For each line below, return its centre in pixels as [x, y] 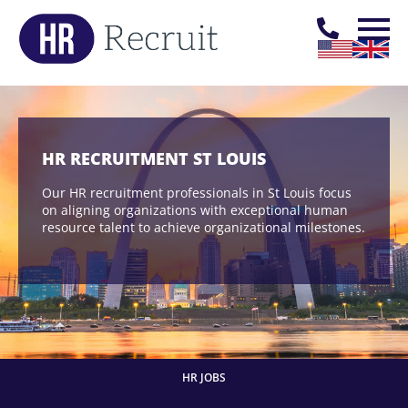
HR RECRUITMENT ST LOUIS [154, 158]
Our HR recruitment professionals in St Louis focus [197, 192]
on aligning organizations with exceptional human [195, 209]
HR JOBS [204, 377]
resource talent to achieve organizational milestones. [204, 227]
